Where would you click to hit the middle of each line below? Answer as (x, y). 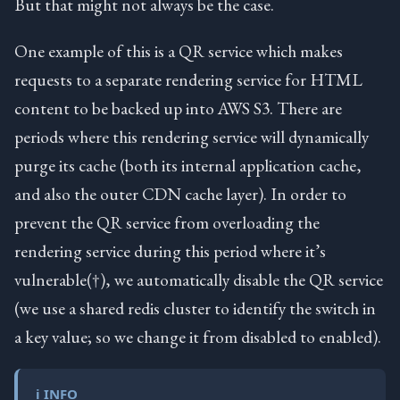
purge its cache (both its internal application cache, (188, 165)
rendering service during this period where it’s (170, 250)
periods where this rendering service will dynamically (192, 136)
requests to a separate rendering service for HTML (188, 79)
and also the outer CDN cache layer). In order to (180, 193)
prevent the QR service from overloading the (167, 222)
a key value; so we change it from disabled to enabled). (198, 336)
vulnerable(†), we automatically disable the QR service (199, 279)
